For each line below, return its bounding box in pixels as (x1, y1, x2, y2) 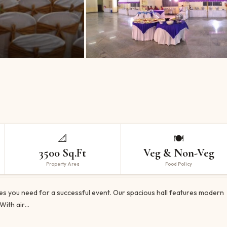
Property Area (46, 161, 80, 167)
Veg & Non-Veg (143, 146, 214, 160)
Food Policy (165, 161, 193, 167)
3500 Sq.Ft (39, 146, 87, 160)
